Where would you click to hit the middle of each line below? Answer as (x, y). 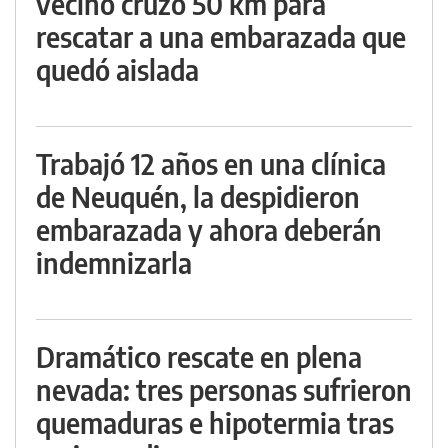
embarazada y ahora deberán (209, 230)
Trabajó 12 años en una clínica (211, 164)
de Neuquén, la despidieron (198, 197)
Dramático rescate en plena (199, 357)
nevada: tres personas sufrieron (224, 390)
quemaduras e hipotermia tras (215, 423)
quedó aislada (117, 70)
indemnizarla (114, 263)
